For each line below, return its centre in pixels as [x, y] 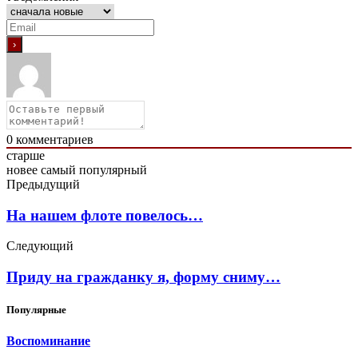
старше [26, 155]
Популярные [36, 310]
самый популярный [94, 169]
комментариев [53, 139]
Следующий [40, 246]
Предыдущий [43, 184]
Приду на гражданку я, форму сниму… [143, 276]
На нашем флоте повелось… [105, 215]
